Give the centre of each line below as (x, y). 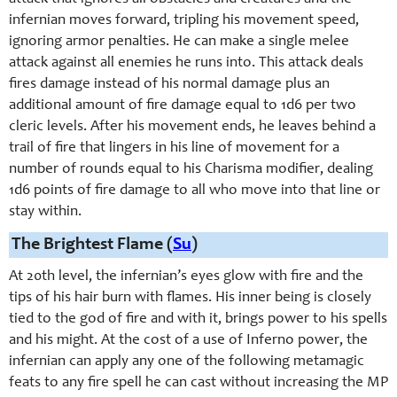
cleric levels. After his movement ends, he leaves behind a (192, 127)
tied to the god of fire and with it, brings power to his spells (198, 319)
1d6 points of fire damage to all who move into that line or (195, 191)
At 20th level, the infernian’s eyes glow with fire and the (186, 277)
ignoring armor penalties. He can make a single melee (179, 42)
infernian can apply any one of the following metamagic (187, 362)
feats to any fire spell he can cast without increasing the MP (198, 383)
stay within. (45, 212)
